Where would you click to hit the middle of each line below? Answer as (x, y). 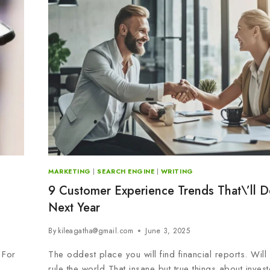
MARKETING (70, 172)
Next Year (74, 207)
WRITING (177, 172)
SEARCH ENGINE (126, 172)
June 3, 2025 (168, 231)
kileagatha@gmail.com (96, 231)
